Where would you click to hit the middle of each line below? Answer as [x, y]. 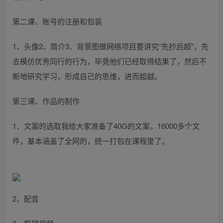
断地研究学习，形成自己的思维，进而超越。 [87, 76]
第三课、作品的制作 [46, 101]
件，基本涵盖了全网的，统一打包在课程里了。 [91, 140]
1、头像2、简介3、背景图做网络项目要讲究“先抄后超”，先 [111, 46]
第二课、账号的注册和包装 [57, 21]
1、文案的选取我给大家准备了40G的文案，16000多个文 [106, 125]
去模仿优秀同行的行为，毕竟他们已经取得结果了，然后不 [110, 61]
